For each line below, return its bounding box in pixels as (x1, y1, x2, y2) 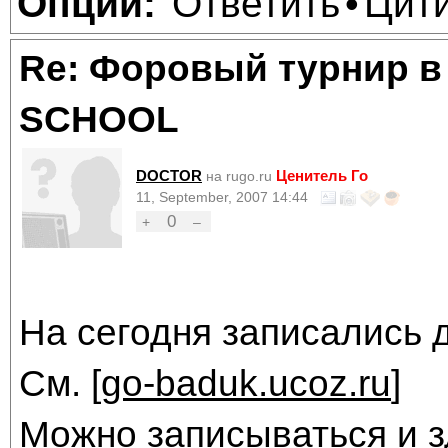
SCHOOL (19, 98, 179, 141)
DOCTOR (136, 167, 202, 185)
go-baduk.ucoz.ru (101, 362, 391, 405)
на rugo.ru (206, 169, 272, 185)
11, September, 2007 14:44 (136, 190, 308, 206)
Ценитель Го (276, 167, 368, 185)
